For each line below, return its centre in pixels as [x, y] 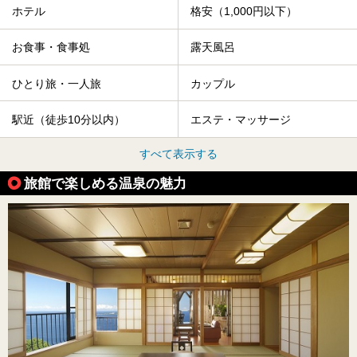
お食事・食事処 [51, 47]
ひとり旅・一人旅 [57, 83]
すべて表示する [178, 153]
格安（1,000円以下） [244, 12]
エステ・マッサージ [241, 120]
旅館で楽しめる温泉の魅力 [105, 183]
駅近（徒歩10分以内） [69, 120]
